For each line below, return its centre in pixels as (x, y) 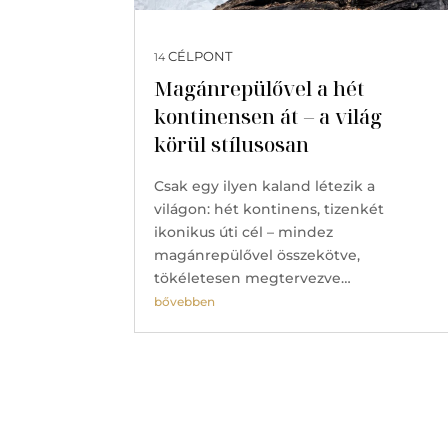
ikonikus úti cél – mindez (244, 231)
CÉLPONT (199, 56)
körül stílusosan (232, 144)
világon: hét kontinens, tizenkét (269, 208)
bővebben (185, 301)
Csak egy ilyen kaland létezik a (265, 185)
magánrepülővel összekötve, (257, 254)
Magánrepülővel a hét (260, 88)
